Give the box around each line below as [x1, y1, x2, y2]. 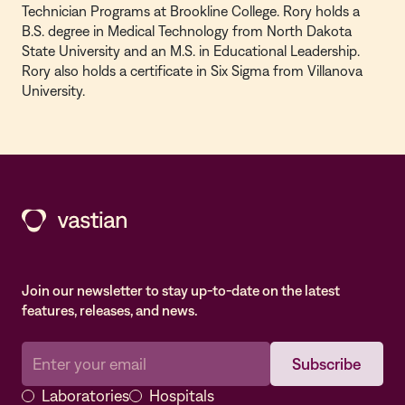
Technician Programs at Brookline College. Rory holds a [22, 3, 360, 19]
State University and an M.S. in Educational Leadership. [22, 42, 360, 59]
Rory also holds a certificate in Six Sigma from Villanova [22, 62, 363, 79]
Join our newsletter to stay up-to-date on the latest [22, 282, 340, 298]
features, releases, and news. [22, 302, 198, 318]
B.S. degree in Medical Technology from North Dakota [22, 23, 352, 39]
